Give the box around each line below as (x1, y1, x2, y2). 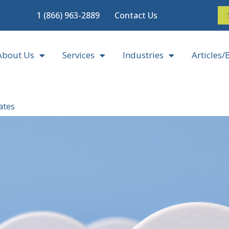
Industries (122, 49, 164, 61)
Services (62, 49, 95, 61)
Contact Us (114, 10, 157, 21)
